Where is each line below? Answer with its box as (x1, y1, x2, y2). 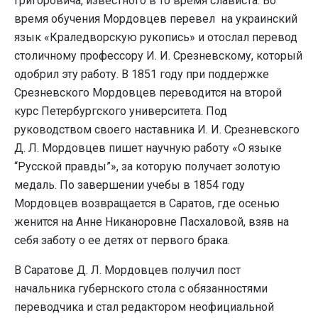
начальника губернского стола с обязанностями (14, 282, 268, 296)
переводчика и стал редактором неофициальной (14, 300, 274, 314)
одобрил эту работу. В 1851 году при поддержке (14, 67, 269, 82)
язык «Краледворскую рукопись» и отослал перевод (14, 31, 297, 45)
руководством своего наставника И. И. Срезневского (14, 123, 300, 137)
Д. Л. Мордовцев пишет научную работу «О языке (14, 141, 282, 155)
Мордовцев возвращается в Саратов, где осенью (14, 197, 280, 211)
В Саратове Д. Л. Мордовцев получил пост (14, 263, 241, 278)
